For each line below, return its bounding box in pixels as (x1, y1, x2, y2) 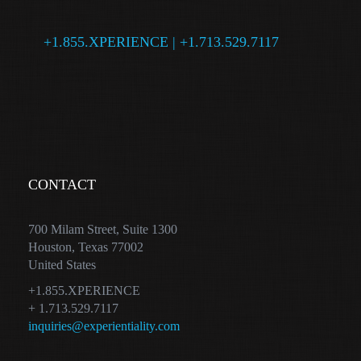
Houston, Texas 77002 (27, 240, 143, 254)
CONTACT (27, 176, 96, 193)
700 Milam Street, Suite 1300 (27, 222, 177, 236)
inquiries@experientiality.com (27, 319, 180, 333)
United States (27, 258, 96, 272)
